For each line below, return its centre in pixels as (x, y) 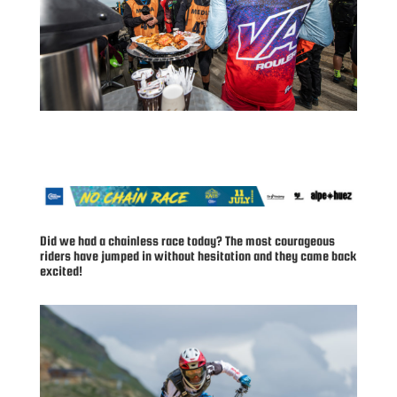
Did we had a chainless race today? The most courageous (187, 241)
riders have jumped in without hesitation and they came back (198, 256)
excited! (61, 271)
